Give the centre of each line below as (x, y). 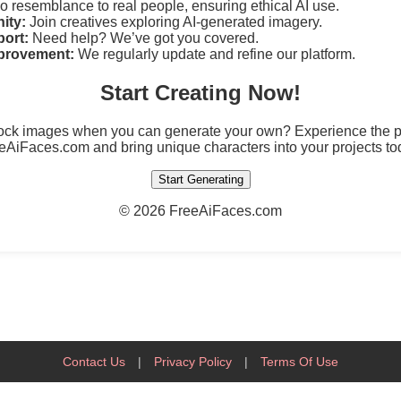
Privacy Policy (193, 361)
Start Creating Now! (200, 92)
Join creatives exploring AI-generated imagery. (174, 21)
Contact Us (94, 361)
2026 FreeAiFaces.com (208, 210)
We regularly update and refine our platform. (215, 54)
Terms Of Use (299, 361)
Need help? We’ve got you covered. (144, 38)
